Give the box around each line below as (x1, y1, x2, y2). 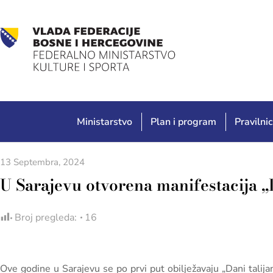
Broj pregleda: (15, 211, 77, 224)
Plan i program (151, 115, 217, 129)
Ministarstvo (77, 115, 133, 129)
